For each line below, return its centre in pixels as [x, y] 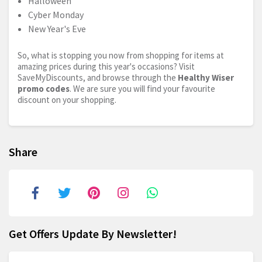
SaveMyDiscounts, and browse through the [98, 77]
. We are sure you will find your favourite [142, 88]
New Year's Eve [57, 28]
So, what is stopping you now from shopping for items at [121, 55]
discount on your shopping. [67, 99]
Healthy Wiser [206, 77]
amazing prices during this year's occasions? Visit [106, 66]
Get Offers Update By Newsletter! [93, 233]
